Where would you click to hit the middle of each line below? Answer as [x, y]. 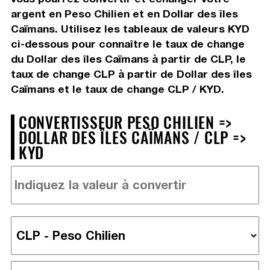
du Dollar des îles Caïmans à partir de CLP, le [128, 58]
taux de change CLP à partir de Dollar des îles [131, 74]
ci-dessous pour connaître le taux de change [127, 43]
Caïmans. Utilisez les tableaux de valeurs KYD [130, 28]
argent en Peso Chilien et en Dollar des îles [124, 13]
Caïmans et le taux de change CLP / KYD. [117, 89]
